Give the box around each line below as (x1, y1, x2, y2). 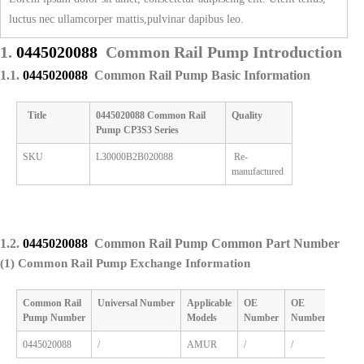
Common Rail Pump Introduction (106, 42, 342, 61)
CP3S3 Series (123, 123, 179, 136)
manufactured (232, 165, 284, 177)
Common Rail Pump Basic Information (94, 67, 310, 82)
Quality (232, 109, 262, 121)
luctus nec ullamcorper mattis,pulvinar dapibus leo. (9, 12, 244, 25)
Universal (97, 297, 137, 309)
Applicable (187, 297, 232, 309)
